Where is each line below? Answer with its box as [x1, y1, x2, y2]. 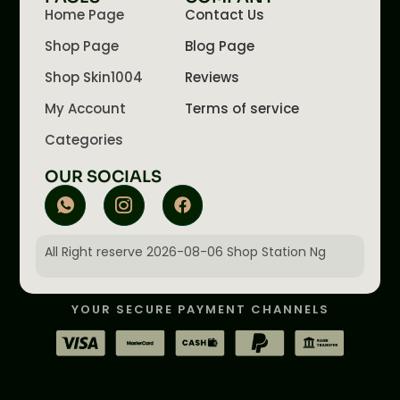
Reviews [184, 68, 239, 87]
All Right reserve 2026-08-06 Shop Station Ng [45, 242, 327, 261]
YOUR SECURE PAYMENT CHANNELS [71, 300, 329, 318]
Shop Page [45, 37, 120, 56]
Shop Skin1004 [45, 68, 144, 87]
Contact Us [184, 5, 264, 25]
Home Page [45, 5, 125, 25]
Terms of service [184, 99, 299, 119]
